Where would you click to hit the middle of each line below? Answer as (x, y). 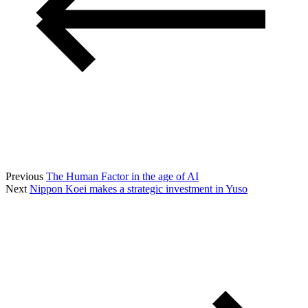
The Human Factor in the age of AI (122, 176)
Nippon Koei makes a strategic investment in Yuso (139, 188)
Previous (26, 176)
